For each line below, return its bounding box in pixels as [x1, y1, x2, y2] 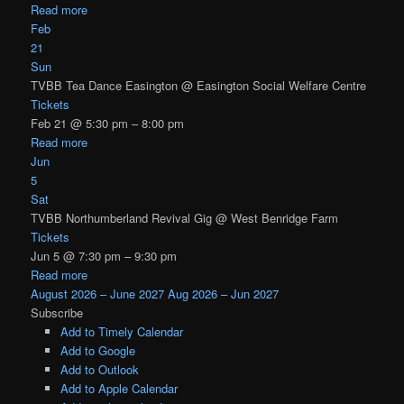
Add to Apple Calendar [60, 379, 178, 397]
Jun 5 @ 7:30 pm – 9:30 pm [31, 246, 178, 264]
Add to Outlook [60, 360, 139, 378]
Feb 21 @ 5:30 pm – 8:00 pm [31, 114, 185, 132]
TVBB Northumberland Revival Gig [31, 208, 216, 226]
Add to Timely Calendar [60, 322, 183, 340]
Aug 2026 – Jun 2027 [168, 284, 280, 302]
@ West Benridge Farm [216, 208, 339, 226]
